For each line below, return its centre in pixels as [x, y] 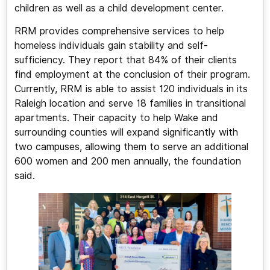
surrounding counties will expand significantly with [126, 133]
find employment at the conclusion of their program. [132, 75]
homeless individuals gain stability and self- [111, 46]
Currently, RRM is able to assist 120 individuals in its [131, 89]
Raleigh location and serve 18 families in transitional [130, 104]
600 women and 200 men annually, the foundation [127, 162]
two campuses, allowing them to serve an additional [131, 147]
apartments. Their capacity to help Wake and [116, 118]
